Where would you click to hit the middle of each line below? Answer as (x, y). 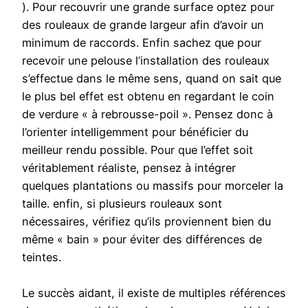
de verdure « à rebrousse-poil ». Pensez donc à (147, 114)
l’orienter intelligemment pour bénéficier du (135, 132)
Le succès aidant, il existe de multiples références (154, 293)
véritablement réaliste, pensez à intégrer (129, 168)
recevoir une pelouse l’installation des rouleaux (146, 61)
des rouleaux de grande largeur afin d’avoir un (143, 25)
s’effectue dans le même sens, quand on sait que (152, 79)
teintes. (42, 257)
